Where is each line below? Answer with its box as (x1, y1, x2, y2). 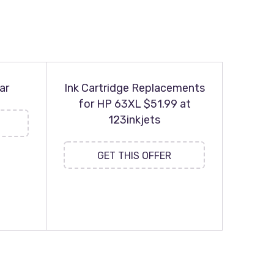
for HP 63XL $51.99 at (78, 97, 191, 111)
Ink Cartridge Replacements (64, 81, 205, 95)
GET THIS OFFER (97, 150, 171, 161)
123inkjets (108, 113, 160, 127)
